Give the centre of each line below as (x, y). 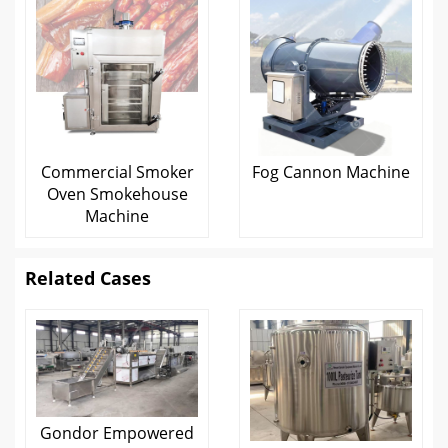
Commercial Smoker (117, 171)
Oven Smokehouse (117, 193)
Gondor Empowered (117, 432)
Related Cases (88, 277)
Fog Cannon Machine (331, 171)
